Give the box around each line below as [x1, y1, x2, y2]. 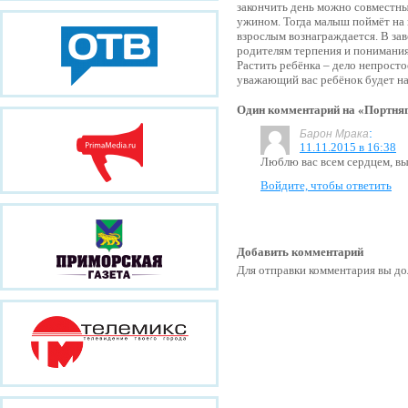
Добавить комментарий [237, 245, 363, 259]
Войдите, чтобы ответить [260, 178, 392, 192]
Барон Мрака [300, 127, 369, 140]
